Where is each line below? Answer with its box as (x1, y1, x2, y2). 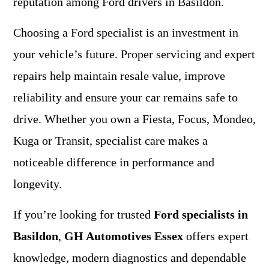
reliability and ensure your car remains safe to (13, 91, 238, 104)
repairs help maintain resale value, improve (13, 69, 225, 82)
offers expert (183, 229, 249, 243)
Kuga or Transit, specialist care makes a (13, 134, 208, 147)
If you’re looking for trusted (13, 208, 154, 221)
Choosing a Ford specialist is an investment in (13, 26, 238, 39)
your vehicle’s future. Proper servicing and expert (13, 47, 255, 61)
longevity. (13, 177, 62, 190)
